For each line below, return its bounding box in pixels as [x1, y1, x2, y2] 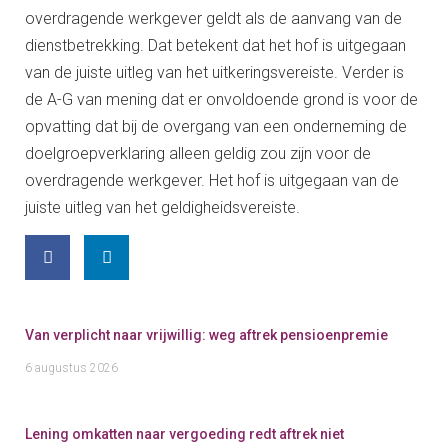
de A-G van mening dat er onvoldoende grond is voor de [25, 89, 418, 109]
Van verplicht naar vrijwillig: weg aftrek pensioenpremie [25, 327, 388, 344]
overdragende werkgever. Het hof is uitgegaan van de [25, 170, 399, 190]
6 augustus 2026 [25, 361, 118, 376]
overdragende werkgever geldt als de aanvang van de [25, 8, 402, 28]
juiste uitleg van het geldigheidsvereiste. [25, 197, 300, 217]
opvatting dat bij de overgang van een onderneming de [25, 116, 407, 136]
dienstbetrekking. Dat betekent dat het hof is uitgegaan [25, 35, 406, 55]
